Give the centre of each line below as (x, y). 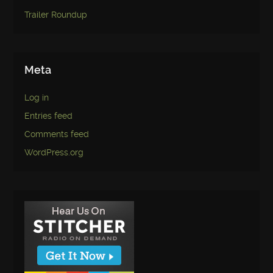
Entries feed (49, 116)
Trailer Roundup (56, 15)
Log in (37, 98)
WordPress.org (54, 153)
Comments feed (57, 135)
